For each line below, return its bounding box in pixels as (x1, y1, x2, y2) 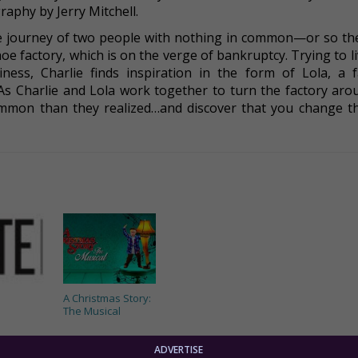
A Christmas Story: (62, 291, 151, 305)
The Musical (62, 304, 121, 318)
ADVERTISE (154, 343, 204, 356)
